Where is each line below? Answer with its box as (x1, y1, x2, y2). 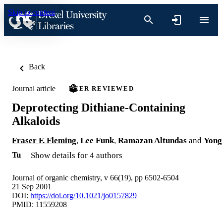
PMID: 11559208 (12, 200, 67, 209)
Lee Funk (80, 135, 114, 145)
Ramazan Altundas (118, 135, 187, 145)
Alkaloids (12, 114, 60, 127)
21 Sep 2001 (12, 182, 52, 191)
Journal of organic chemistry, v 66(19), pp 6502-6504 (12, 173, 179, 182)
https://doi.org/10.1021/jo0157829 (30, 191, 137, 200)
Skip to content (8, 8, 55, 16)
